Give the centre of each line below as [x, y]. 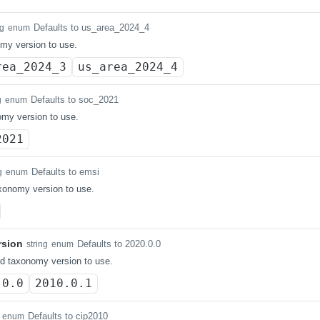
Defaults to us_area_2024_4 [91, 27]
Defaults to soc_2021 [75, 100]
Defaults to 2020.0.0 [119, 244]
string [37, 244]
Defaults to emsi [65, 172]
